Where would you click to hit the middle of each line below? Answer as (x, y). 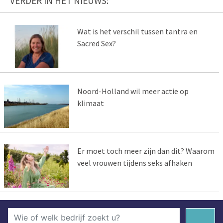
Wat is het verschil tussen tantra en (137, 31)
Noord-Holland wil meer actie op (133, 91)
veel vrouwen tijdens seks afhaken (134, 163)
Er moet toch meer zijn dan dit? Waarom (146, 151)
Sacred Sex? (96, 43)
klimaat (90, 103)
